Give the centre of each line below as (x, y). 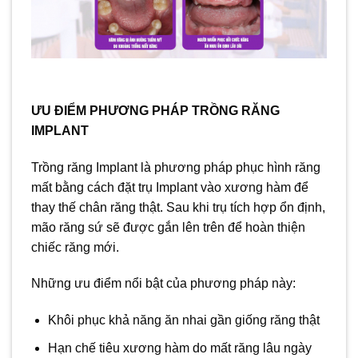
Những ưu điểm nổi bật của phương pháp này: (163, 284)
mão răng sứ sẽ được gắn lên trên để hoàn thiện (168, 227)
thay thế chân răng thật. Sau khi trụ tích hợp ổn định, (178, 207)
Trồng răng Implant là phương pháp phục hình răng (176, 167)
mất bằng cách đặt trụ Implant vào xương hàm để (170, 187)
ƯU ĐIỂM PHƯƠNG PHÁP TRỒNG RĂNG (155, 110)
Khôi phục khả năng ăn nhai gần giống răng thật (183, 320)
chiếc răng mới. (75, 247)
